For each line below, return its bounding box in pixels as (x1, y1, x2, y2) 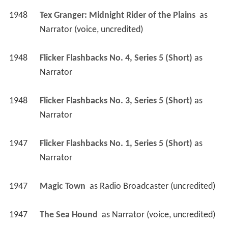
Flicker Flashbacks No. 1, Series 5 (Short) (39, 142, 192, 152)
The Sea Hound (39, 213, 100, 223)
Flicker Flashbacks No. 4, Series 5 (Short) (39, 56, 192, 67)
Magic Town (39, 185, 88, 195)
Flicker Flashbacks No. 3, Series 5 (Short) (39, 99, 192, 109)
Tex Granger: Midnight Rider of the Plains (39, 14, 197, 24)
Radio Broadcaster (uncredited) (99, 185, 215, 195)
